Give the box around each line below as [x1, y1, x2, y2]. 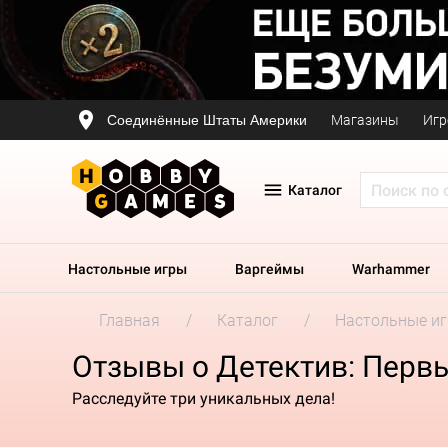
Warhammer [352, 261, 430, 277]
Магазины [331, 112, 399, 128]
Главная [99, 311, 160, 330]
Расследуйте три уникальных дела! [72, 388, 335, 408]
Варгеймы [235, 261, 304, 277]
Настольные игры [68, 261, 187, 277]
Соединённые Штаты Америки [107, 111, 307, 128]
